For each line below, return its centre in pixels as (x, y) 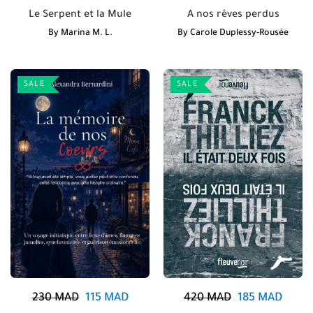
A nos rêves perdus (233, 16)
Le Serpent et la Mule (80, 16)
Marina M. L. (86, 34)
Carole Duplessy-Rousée (239, 34)
